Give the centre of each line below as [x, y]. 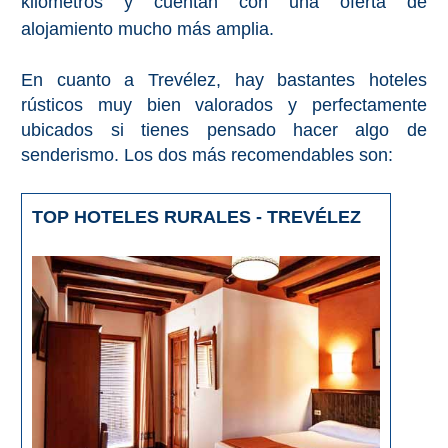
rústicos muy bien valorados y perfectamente [224, 105]
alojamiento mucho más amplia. [148, 29]
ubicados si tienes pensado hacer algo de [224, 130]
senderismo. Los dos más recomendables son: [207, 155]
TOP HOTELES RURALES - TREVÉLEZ [197, 217]
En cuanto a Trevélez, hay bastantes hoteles [224, 80]
